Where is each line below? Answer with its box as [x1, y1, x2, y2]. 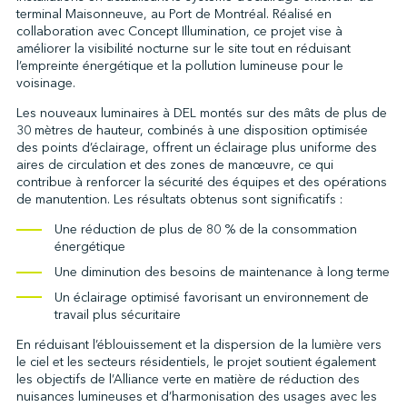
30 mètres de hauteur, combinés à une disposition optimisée [15, 122, 368, 139]
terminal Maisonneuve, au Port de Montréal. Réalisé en [15, 5, 332, 23]
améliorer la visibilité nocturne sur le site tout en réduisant [15, 40, 351, 57]
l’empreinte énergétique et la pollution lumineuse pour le [15, 57, 343, 74]
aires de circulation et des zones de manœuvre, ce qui [15, 156, 333, 174]
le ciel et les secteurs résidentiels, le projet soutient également [15, 352, 376, 371]
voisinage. [15, 74, 75, 92]
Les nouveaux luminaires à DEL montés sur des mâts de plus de [15, 104, 387, 122]
